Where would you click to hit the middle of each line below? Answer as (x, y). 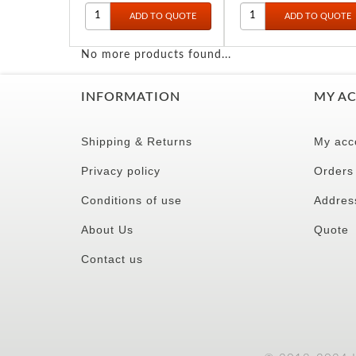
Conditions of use (132, 200)
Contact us (112, 259)
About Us (107, 229)
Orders (333, 170)
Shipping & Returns (137, 141)
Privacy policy (121, 170)
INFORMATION (131, 97)
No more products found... (156, 54)
